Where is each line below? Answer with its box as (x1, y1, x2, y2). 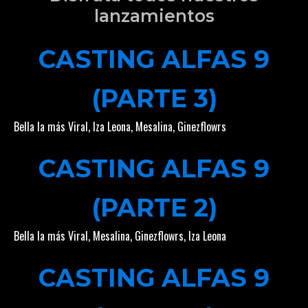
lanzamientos (93, 5, 214, 26)
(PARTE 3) (91, 82, 217, 113)
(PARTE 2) (91, 192, 217, 223)
